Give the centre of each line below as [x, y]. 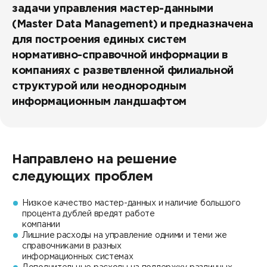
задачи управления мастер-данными [113, 9]
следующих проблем [83, 177]
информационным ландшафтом [100, 102]
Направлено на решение [94, 160]
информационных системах [78, 257]
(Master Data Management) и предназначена [133, 25]
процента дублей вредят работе [89, 214]
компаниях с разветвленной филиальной [123, 71]
